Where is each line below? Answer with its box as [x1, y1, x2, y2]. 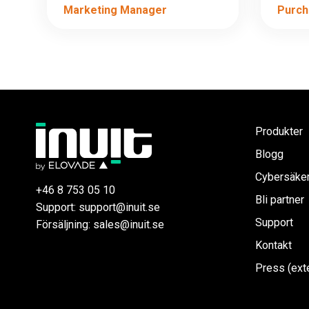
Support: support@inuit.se [36, 200, 160, 214]
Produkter [255, 124, 303, 138]
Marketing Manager [63, 3, 167, 17]
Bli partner [255, 192, 304, 206]
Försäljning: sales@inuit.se [36, 217, 164, 231]
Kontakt [255, 238, 292, 252]
